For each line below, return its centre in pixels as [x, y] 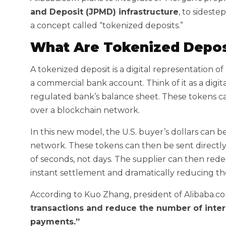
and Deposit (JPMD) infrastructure [104, 12]
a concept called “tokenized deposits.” [107, 25]
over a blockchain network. [85, 110]
